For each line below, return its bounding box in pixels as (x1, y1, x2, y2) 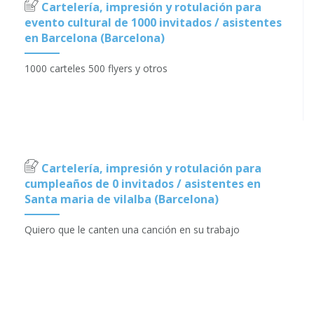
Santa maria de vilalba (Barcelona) (25, 191, 219, 207)
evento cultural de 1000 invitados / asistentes (25, 14, 282, 30)
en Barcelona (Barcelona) (25, 29, 165, 46)
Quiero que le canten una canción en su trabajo (25, 222, 240, 236)
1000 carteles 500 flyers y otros (25, 61, 168, 75)
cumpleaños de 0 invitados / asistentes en (25, 175, 261, 191)
